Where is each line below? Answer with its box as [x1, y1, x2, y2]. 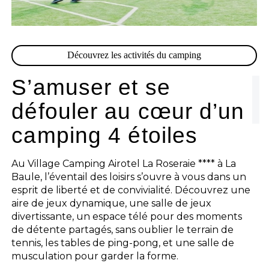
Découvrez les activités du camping [67, 50, 202, 61]
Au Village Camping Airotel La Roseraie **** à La [11, 157, 237, 169]
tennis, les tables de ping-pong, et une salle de [11, 237, 235, 249]
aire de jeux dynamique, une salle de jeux [11, 197, 212, 209]
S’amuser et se [11, 74, 171, 100]
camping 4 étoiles [11, 122, 198, 148]
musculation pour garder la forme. [11, 250, 179, 262]
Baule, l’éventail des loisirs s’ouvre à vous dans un [11, 171, 247, 183]
